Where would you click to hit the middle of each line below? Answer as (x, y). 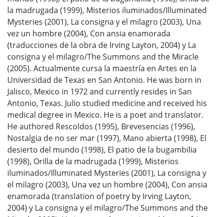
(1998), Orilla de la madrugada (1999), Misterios (93, 162)
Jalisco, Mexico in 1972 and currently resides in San (100, 92)
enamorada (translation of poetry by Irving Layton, (99, 196)
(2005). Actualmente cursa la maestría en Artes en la (102, 69)
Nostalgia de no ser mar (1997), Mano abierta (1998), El (107, 138)
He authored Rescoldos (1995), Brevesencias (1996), (101, 127)
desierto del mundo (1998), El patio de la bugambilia (102, 150)
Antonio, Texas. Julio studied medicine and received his (107, 103)
